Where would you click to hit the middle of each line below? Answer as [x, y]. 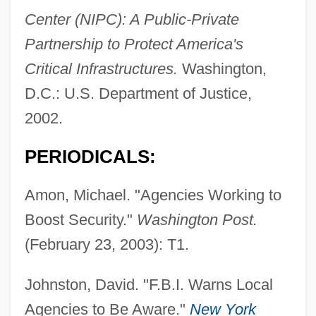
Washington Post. [197, 220]
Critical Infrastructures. [101, 69]
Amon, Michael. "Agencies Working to [153, 195]
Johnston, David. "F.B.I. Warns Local [148, 285]
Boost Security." [80, 220]
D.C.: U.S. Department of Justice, [138, 94]
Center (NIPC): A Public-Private [132, 20]
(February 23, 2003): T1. [107, 245]
